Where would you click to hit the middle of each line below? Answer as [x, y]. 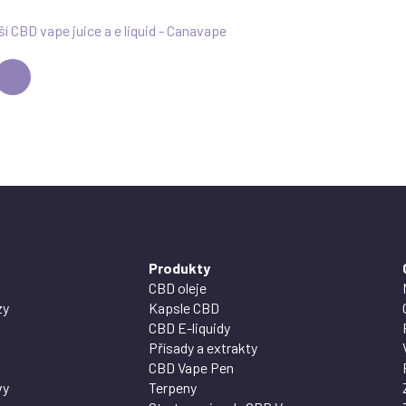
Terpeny [173, 387]
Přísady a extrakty [203, 347]
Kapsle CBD [184, 307]
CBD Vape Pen [191, 367]
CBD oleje [178, 287]
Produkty [179, 267]
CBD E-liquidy [189, 327]
